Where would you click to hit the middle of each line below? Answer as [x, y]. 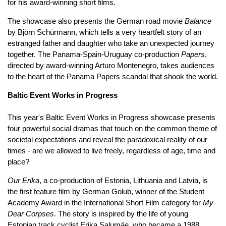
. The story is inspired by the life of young [121, 213]
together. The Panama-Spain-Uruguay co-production [94, 54]
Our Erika [23, 180]
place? [19, 161]
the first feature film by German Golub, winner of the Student [106, 191]
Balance [198, 21]
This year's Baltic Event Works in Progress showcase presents [111, 117]
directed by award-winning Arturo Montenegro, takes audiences [111, 65]
